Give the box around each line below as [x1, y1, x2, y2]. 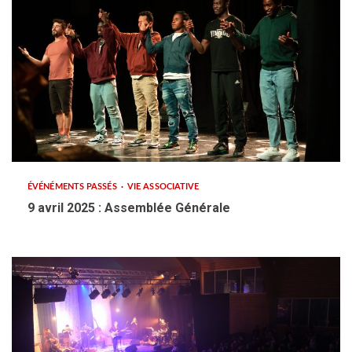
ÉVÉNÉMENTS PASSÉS [27, 182, 119, 191]
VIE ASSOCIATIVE [126, 182, 200, 191]
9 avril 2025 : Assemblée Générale [27, 200, 230, 215]
